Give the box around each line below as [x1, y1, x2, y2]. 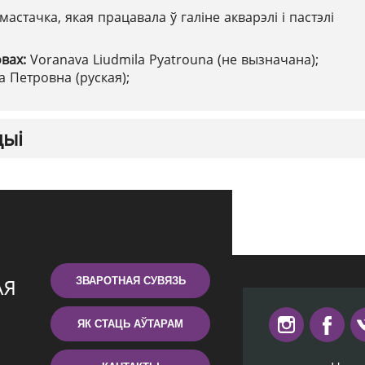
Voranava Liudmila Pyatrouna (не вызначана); [30, 51, 319, 68]
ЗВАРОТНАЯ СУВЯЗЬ [75, 275, 186, 287]
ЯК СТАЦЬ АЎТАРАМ [77, 318, 183, 330]
